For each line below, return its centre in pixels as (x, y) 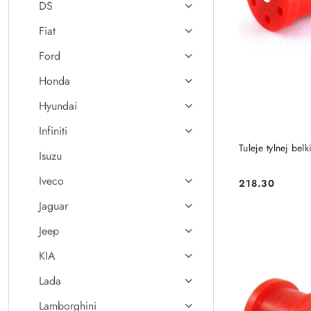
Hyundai (58, 106)
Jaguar (53, 206)
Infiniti (53, 131)
